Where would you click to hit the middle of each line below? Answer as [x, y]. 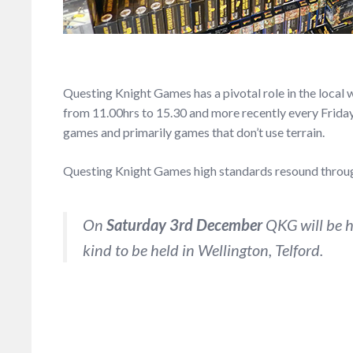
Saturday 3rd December [184, 225]
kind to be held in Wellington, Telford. [203, 250]
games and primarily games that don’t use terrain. [194, 132]
